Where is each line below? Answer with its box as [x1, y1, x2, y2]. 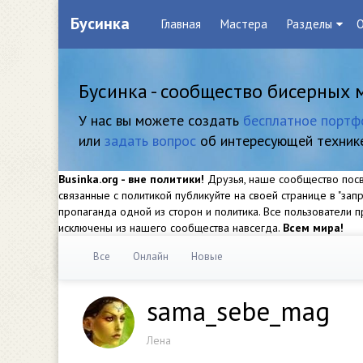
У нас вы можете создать [79, 111, 243, 130]
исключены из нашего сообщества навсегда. [58, 220, 283, 235]
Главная [161, 16, 201, 32]
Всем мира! [283, 220, 344, 235]
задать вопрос [105, 131, 196, 150]
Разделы [287, 16, 332, 32]
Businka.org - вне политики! [58, 172, 204, 186]
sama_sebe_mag [147, 293, 330, 328]
